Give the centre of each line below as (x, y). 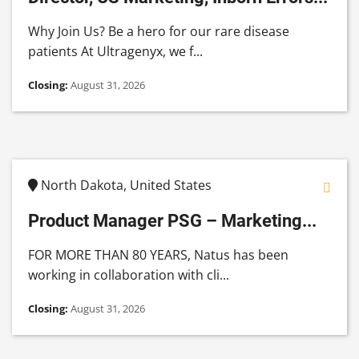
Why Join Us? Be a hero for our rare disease (159, 32)
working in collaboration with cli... (129, 275)
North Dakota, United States (125, 186)
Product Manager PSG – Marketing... (172, 221)
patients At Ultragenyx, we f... (115, 52)
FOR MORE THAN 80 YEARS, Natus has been (158, 255)
